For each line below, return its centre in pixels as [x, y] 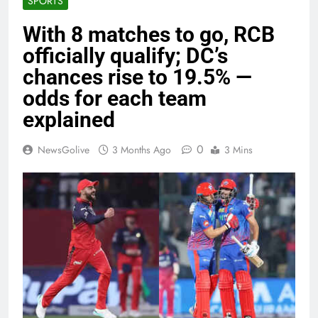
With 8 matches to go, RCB [149, 35]
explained [69, 120]
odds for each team [115, 99]
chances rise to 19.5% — [137, 77]
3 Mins [238, 150]
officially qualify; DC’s [125, 56]
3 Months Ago [142, 150]
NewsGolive [64, 150]
